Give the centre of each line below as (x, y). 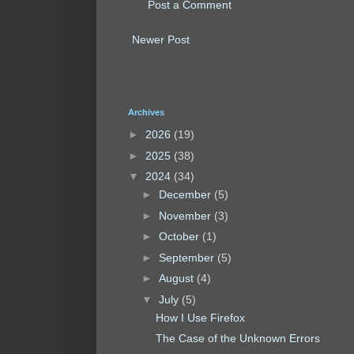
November (186, 215)
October (180, 237)
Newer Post (161, 39)
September (188, 257)
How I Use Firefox (200, 317)
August (177, 279)
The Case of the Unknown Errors (237, 339)
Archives (146, 112)
